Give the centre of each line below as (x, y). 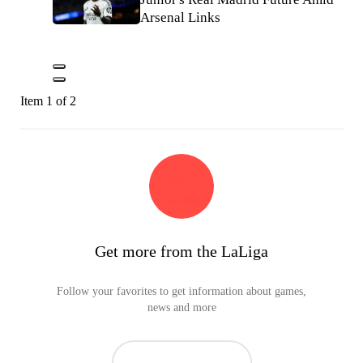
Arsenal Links (180, 17)
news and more (181, 307)
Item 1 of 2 (48, 100)
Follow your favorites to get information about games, (181, 291)
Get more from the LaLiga (181, 251)
